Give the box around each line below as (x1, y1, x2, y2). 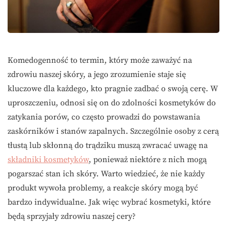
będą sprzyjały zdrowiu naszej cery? (8, 211, 136, 222)
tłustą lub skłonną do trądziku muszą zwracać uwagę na (8, 140, 208, 151)
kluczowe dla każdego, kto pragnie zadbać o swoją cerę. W (8, 84, 217, 94)
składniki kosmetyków (8, 155, 89, 165)
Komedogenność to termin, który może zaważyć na (8, 55, 192, 66)
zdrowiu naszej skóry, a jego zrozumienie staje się (8, 69, 186, 80)
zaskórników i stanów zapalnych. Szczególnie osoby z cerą (8, 126, 219, 137)
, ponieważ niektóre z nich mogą (89, 155, 207, 165)
